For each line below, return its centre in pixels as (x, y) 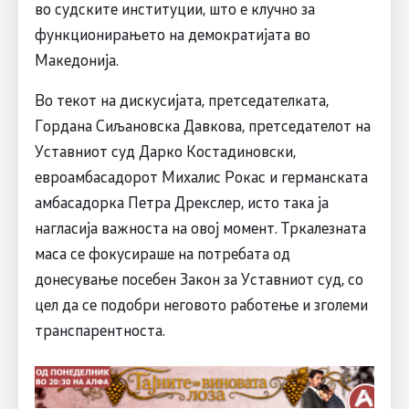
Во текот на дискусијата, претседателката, (181, 100)
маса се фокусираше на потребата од (162, 253)
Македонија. (76, 60)
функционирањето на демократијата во (172, 34)
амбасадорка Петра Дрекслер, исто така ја (181, 202)
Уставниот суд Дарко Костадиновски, (165, 151)
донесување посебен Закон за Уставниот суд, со (199, 279)
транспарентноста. (100, 330)
